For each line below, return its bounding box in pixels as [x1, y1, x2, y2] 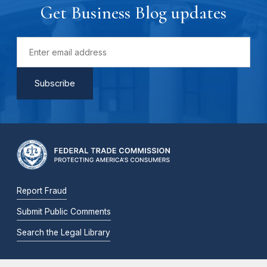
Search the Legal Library [17, 228, 110, 238]
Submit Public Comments [17, 207, 111, 217]
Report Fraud [17, 186, 67, 196]
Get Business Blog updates [41, 1, 226, 24]
